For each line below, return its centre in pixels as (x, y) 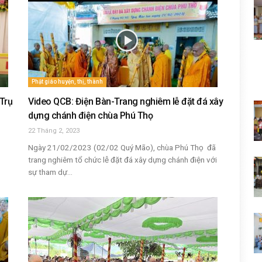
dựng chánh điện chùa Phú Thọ (90, 116)
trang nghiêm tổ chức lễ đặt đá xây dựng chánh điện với (123, 160)
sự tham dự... (50, 172)
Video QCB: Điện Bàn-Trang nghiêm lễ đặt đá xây (125, 101)
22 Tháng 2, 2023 (54, 131)
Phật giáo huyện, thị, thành (67, 82)
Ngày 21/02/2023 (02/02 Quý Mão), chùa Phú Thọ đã (122, 147)
